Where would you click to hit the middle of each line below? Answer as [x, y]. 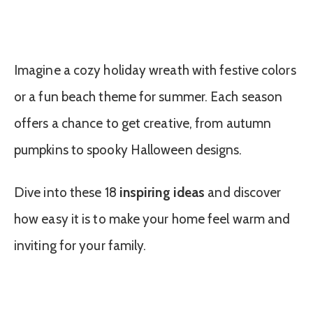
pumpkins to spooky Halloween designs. [128, 150]
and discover [243, 192]
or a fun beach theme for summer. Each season [148, 96]
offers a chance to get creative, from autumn [143, 123]
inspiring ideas [162, 192]
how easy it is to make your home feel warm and [152, 219]
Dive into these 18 [67, 192]
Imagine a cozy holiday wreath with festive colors [155, 70]
